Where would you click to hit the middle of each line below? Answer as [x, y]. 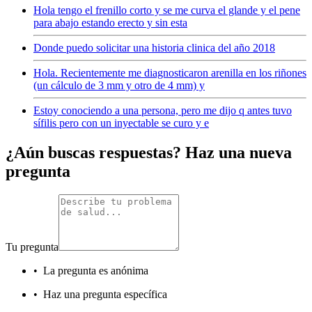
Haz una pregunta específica [105, 295]
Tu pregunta [32, 247]
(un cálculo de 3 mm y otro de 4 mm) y [119, 85]
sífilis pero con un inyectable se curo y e [121, 123]
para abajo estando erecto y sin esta [110, 22]
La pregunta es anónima [96, 271]
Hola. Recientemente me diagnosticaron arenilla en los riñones [170, 72]
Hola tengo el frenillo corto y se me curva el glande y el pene [167, 10]
